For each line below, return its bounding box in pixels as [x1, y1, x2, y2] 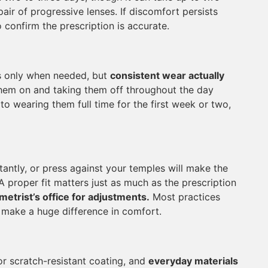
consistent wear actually [110, 69, 224, 81]
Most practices [150, 191, 220, 203]
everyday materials [148, 255, 238, 267]
